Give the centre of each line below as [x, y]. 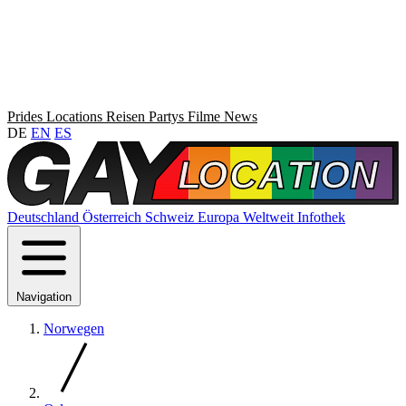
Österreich [114, 217]
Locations [76, 116]
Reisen [127, 116]
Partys [168, 116]
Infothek [321, 217]
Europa [220, 217]
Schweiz [171, 217]
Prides [27, 116]
